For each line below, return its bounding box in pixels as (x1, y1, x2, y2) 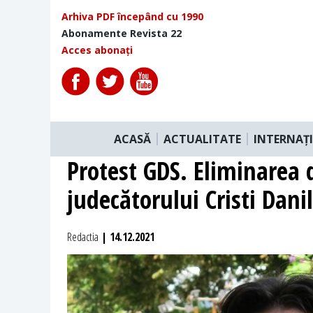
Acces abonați (61, 43, 133, 57)
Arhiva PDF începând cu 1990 (61, 10, 203, 23)
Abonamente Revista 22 (61, 27, 182, 40)
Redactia (67, 228, 99, 245)
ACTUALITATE (163, 131, 241, 147)
